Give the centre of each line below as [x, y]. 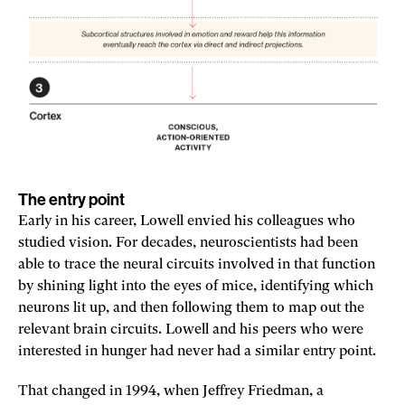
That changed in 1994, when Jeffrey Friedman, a [171, 391]
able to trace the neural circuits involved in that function [197, 264]
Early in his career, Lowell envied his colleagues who [187, 221]
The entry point [71, 199]
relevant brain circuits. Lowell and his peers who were [191, 330]
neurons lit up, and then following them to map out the [191, 308]
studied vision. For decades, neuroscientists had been [188, 243]
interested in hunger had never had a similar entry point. [199, 351]
